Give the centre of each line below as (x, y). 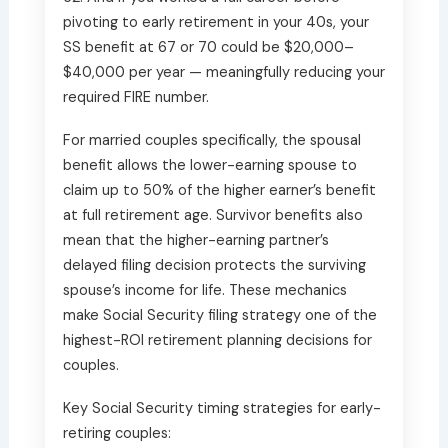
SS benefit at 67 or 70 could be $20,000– (208, 47)
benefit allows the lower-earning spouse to (209, 165)
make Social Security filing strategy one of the (219, 315)
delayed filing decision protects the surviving (214, 265)
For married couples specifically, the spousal (211, 140)
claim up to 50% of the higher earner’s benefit (219, 190)
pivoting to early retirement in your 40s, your (215, 22)
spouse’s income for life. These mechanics (204, 290)
